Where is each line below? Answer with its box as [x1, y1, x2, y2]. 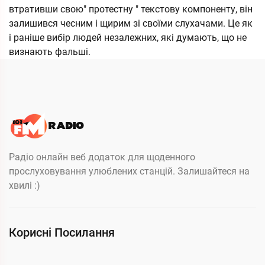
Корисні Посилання [9, 225, 115, 240]
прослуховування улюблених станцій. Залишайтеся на [9, 166, 250, 177]
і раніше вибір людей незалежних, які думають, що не [9, 32, 247, 43]
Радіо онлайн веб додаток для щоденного [9, 151, 195, 163]
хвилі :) [9, 180, 40, 191]
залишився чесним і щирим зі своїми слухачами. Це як [9, 18, 253, 29]
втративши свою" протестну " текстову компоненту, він [9, 4, 253, 15]
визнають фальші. [9, 46, 91, 57]
